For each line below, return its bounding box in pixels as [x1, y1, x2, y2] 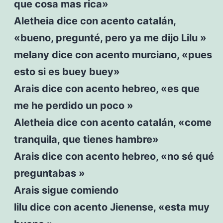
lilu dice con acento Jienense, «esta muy [13, 201, 210, 213]
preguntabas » [13, 167, 85, 179]
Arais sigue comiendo [13, 184, 118, 196]
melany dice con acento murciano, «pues [13, 48, 212, 61]
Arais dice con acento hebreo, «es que [13, 82, 200, 95]
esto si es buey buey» [13, 65, 120, 78]
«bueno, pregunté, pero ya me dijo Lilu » [13, 31, 207, 44]
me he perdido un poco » [13, 99, 133, 111]
